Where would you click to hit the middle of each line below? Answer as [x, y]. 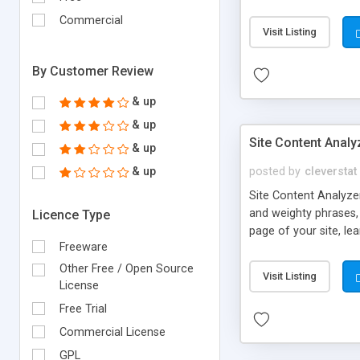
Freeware [84, 247]
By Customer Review [93, 71]
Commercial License [112, 332]
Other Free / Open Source [127, 268]
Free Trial [83, 309]
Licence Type [71, 215]
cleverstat [331, 171]
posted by [275, 171]
